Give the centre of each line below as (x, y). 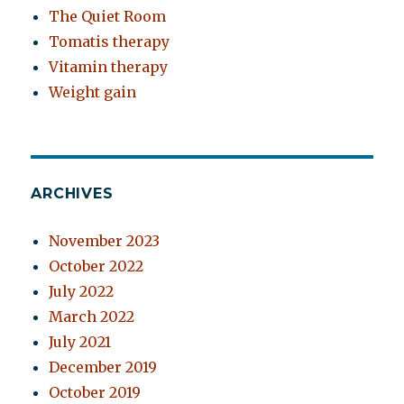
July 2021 (80, 342)
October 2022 (96, 266)
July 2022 (82, 292)
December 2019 (103, 367)
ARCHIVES (72, 194)
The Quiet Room (108, 17)
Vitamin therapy (109, 67)
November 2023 (105, 241)
